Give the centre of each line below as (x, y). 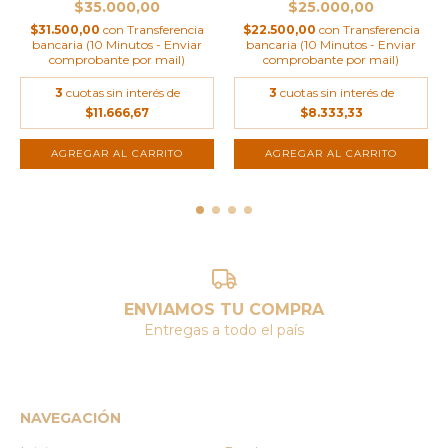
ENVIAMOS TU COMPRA (224, 309)
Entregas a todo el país (224, 329)
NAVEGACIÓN (70, 417)
